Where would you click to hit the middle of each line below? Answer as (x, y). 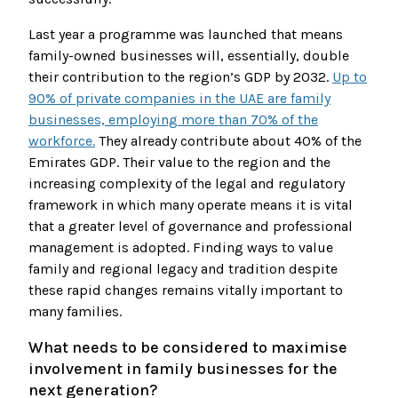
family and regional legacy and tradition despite (183, 269)
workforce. (62, 141)
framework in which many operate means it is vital (191, 205)
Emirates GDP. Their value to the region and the (179, 163)
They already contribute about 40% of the (228, 141)
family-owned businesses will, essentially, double (189, 56)
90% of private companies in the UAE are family (179, 99)
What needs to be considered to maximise (188, 348)
